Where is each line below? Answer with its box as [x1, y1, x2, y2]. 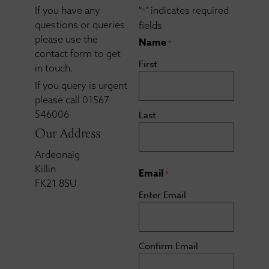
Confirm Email [138, 240, 198, 253]
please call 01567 [35, 94, 110, 106]
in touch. [35, 62, 74, 74]
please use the [35, 33, 98, 46]
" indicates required [145, 4, 229, 17]
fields [138, 19, 162, 32]
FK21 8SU [35, 177, 77, 189]
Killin [35, 162, 56, 175]
